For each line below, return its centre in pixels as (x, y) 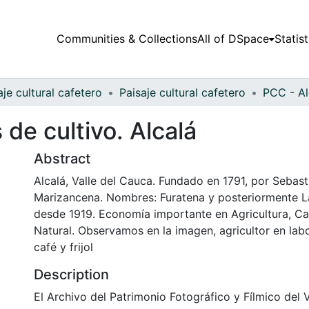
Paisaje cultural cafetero (182, 92)
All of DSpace (233, 39)
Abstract (62, 158)
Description (71, 274)
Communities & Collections (127, 39)
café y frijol (63, 247)
